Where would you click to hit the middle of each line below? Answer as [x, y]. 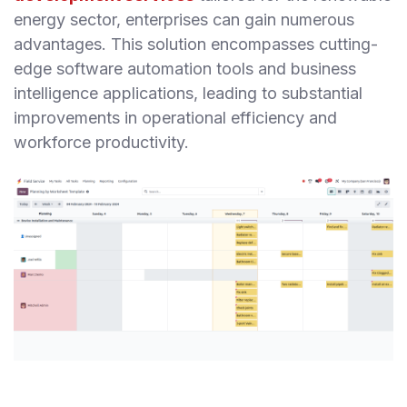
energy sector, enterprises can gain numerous [184, 20]
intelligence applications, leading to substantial [188, 94]
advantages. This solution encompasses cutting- [196, 45]
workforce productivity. [101, 143]
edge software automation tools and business [185, 69]
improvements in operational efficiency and [175, 118]
